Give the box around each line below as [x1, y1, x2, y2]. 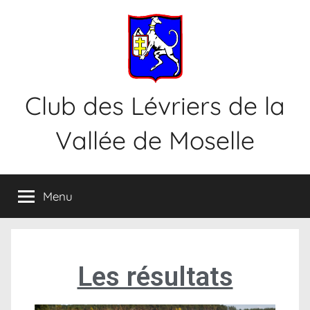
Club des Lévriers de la [25, 90, 285, 121]
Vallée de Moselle [55, 125, 255, 156]
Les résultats [77, 261, 233, 293]
